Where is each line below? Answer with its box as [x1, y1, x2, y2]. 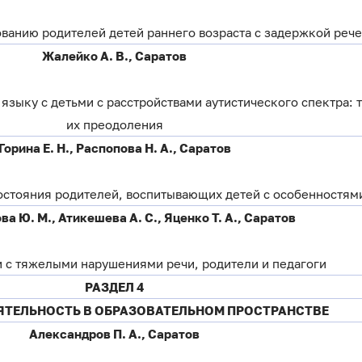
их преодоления [65, 116, 163, 132]
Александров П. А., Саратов [29, 326, 200, 342]
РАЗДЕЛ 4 [85, 280, 145, 295]
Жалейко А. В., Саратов [42, 48, 187, 64]
